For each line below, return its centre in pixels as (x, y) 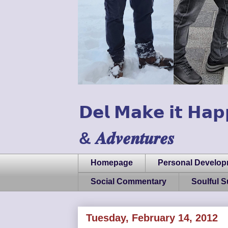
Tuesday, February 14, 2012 (152, 218)
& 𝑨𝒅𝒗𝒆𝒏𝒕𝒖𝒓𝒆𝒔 (127, 138)
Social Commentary (129, 182)
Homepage (112, 163)
